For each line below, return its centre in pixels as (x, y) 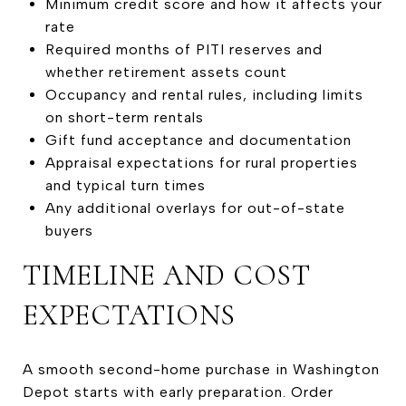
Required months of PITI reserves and (184, 49)
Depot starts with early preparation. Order (178, 391)
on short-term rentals (124, 117)
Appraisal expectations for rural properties (201, 162)
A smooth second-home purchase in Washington (201, 369)
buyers (69, 230)
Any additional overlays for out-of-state (195, 208)
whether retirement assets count (166, 72)
